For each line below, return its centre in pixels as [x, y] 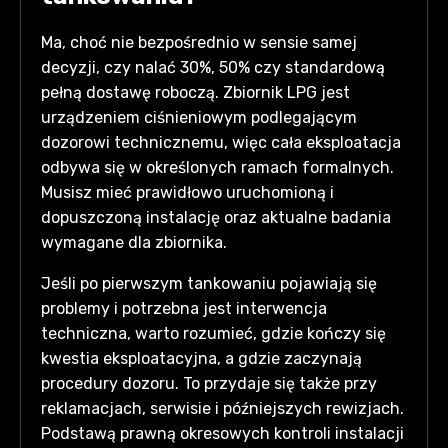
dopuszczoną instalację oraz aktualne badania [216, 218]
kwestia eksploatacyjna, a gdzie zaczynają [201, 359]
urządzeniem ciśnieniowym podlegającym [199, 118]
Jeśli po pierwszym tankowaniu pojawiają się [209, 284]
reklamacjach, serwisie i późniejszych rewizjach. [222, 409]
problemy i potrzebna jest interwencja [184, 309]
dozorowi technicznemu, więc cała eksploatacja [221, 143]
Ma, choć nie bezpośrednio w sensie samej [199, 43]
